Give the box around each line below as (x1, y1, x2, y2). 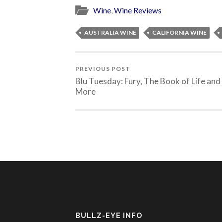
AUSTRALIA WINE (84, 29, 136, 37)
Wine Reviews (114, 6, 162, 15)
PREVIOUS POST (75, 65, 130, 73)
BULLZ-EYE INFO (75, 211, 142, 220)
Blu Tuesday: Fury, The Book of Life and (75, 76, 221, 87)
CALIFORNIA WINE (152, 29, 207, 37)
